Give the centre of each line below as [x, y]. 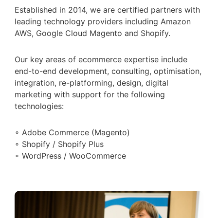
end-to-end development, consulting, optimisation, [108, 71]
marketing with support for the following [90, 95]
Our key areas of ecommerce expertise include [101, 60]
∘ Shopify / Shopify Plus [59, 144]
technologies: [39, 106]
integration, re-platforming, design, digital [91, 83]
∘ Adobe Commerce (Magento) [72, 133]
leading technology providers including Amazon [103, 22]
